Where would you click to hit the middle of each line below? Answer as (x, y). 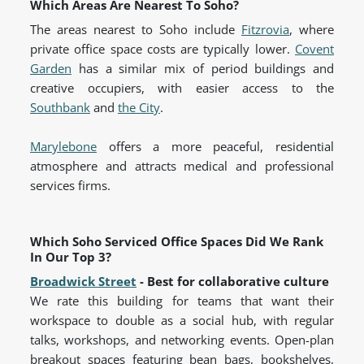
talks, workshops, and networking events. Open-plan (182, 340)
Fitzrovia (265, 30)
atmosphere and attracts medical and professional (182, 166)
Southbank (60, 108)
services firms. (70, 186)
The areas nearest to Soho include (136, 30)
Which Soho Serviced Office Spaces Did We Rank (177, 242)
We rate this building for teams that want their (182, 301)
